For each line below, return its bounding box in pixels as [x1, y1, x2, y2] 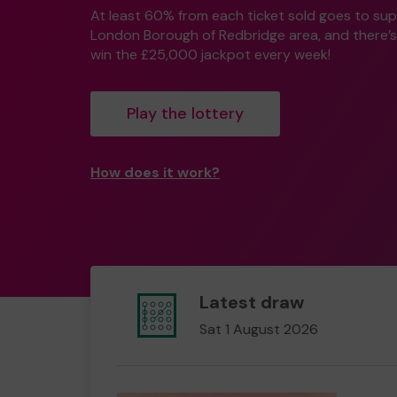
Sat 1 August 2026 [198, 320, 318, 339]
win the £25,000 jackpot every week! [90, 45, 331, 64]
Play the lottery [126, 103, 244, 124]
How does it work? [90, 163, 220, 182]
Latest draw [198, 291, 304, 315]
